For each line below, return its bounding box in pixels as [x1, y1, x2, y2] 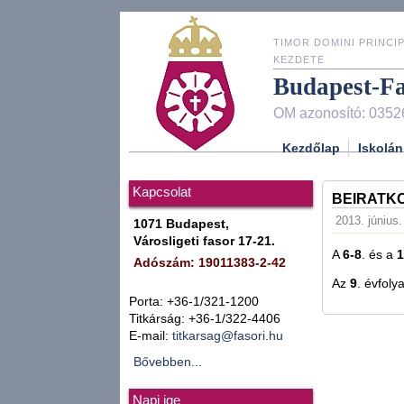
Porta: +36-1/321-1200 [129, 295, 259, 308]
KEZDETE [273, 54, 325, 65]
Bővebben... [133, 355, 202, 369]
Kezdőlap [282, 140, 340, 155]
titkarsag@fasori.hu [172, 329, 283, 343]
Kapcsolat [133, 185, 191, 199]
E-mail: [129, 329, 172, 343]
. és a [362, 247, 397, 262]
